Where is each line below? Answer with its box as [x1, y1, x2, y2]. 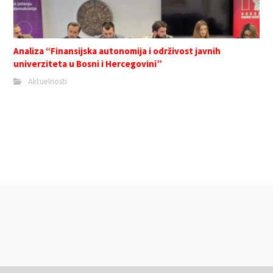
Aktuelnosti [28, 77, 68, 85]
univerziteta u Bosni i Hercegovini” [13, 57, 163, 69]
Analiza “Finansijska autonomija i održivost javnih [13, 44, 221, 57]
